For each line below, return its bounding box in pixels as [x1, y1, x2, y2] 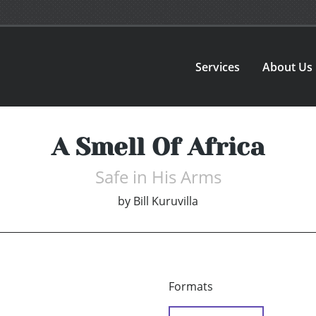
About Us [262, 59, 313, 75]
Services [195, 59, 241, 75]
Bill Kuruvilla [133, 193, 198, 209]
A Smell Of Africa [51, 133, 265, 162]
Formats [169, 279, 213, 295]
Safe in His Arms [95, 165, 221, 189]
